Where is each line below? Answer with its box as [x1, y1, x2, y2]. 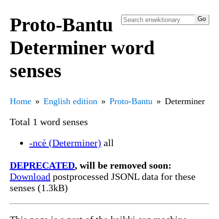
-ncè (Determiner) [29, 137, 101, 148]
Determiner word [10, 36, 154, 59]
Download [10, 171, 50, 182]
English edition [44, 96, 97, 106]
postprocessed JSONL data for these [50, 171, 196, 182]
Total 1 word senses [10, 116, 88, 127]
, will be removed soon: [75, 159, 172, 171]
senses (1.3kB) [10, 182, 68, 193]
